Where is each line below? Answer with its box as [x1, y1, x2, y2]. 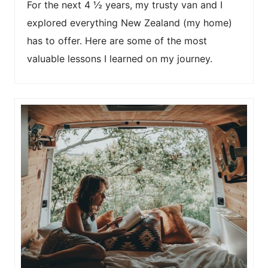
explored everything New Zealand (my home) [27, 16, 232, 29]
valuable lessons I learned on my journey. [27, 52, 212, 65]
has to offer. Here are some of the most [27, 34, 207, 47]
